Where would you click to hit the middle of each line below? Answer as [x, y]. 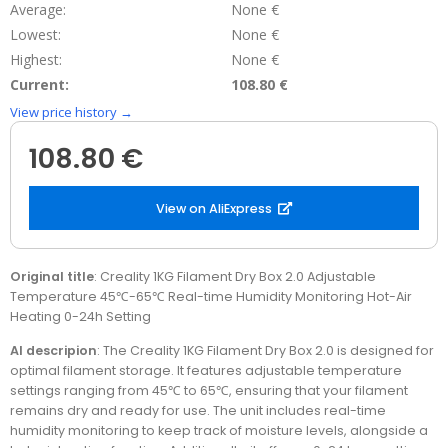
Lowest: [35, 35]
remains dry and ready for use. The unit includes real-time [198, 410]
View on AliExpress [213, 208]
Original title [52, 277]
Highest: [36, 60]
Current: [39, 85]
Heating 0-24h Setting [80, 317]
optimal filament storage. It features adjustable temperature [206, 370]
